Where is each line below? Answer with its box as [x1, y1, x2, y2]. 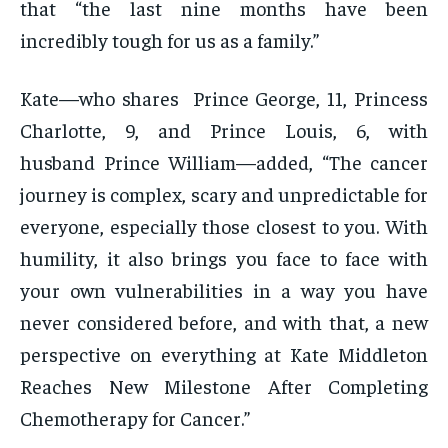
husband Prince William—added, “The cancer [20, 149, 428, 175]
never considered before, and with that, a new [20, 309, 428, 335]
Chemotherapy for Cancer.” [20, 405, 250, 431]
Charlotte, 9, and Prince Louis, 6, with [20, 117, 428, 143]
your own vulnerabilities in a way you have [20, 277, 428, 303]
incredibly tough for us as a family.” [20, 27, 319, 53]
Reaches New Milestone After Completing [20, 373, 428, 399]
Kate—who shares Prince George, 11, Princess [20, 85, 428, 111]
